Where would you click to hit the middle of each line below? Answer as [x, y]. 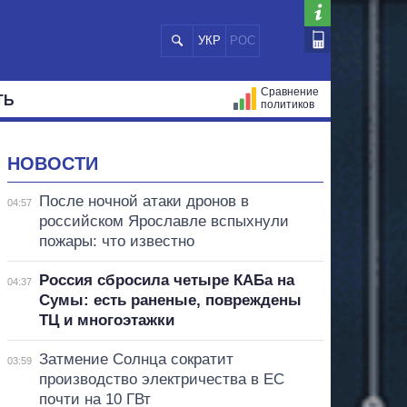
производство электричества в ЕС [161, 379]
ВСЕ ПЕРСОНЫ [162, 142]
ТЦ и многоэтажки [106, 320]
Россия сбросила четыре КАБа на [166, 280]
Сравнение [290, 92]
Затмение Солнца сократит [136, 359]
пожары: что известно [116, 241]
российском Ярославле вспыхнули [164, 221]
